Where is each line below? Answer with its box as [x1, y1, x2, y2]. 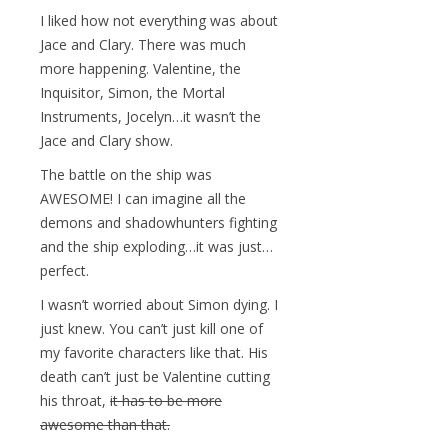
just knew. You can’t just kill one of [40, 318, 263, 338]
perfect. [40, 260, 89, 280]
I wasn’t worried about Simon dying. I [40, 294, 278, 314]
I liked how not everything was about [40, 10, 278, 30]
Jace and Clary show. [40, 130, 173, 150]
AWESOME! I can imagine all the [40, 188, 246, 208]
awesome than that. [40, 414, 170, 434]
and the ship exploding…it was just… [40, 236, 273, 256]
